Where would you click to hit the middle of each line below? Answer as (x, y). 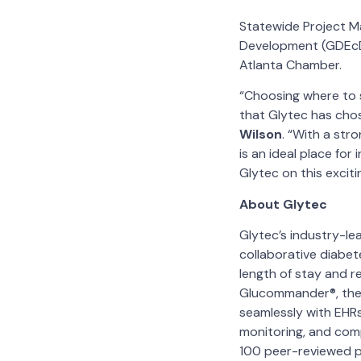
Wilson (261, 135)
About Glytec (283, 204)
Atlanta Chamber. (292, 64)
